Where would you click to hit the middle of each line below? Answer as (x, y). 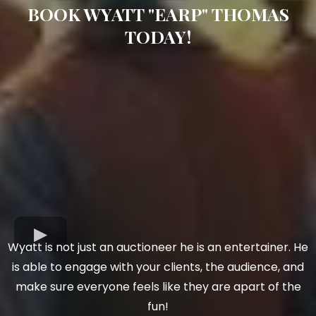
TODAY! (158, 36)
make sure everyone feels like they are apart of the (158, 287)
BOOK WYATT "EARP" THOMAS (158, 13)
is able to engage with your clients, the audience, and (158, 267)
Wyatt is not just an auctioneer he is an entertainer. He (158, 248)
